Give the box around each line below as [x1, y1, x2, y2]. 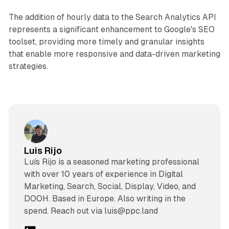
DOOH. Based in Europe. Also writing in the [24, 193, 186, 203]
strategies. [8, 61, 48, 72]
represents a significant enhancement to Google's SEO [8, 25, 215, 35]
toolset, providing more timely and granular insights [8, 37, 204, 47]
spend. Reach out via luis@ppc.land [24, 205, 158, 216]
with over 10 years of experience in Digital [24, 169, 183, 179]
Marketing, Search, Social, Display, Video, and [24, 181, 196, 191]
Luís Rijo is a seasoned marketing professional [24, 156, 199, 167]
